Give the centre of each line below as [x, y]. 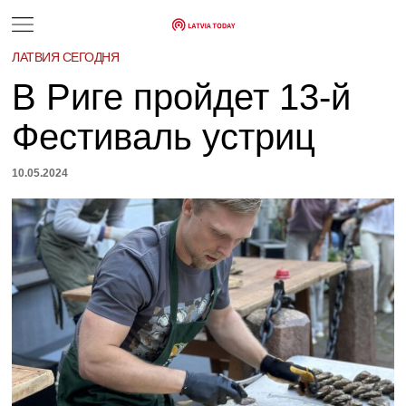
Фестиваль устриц [164, 137]
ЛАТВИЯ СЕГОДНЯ [66, 57]
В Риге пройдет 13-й [182, 97]
